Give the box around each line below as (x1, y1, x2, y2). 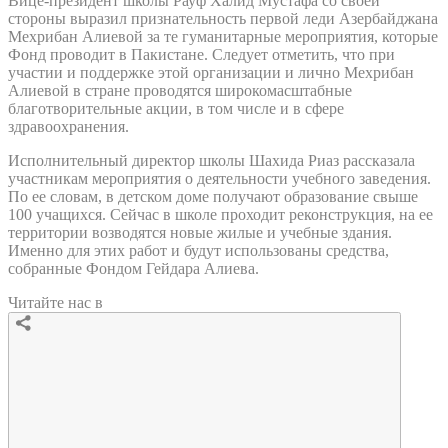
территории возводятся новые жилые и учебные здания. (8, 223, 392, 241)
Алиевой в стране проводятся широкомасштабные (8, 81, 352, 99)
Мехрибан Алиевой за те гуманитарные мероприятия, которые (8, 27, 438, 45)
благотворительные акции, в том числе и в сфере (8, 99, 344, 117)
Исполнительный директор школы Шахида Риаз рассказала (8, 151, 415, 169)
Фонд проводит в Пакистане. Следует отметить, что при (8, 45, 395, 63)
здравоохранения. (8, 117, 129, 135)
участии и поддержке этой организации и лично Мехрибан (8, 63, 414, 81)
